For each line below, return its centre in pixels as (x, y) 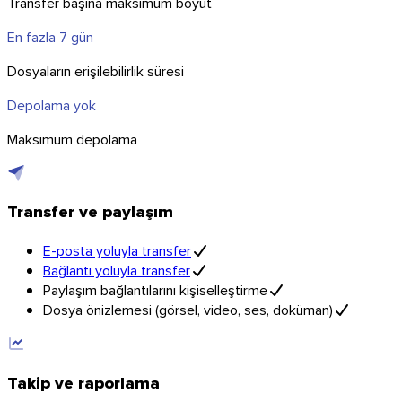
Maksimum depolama (72, 139)
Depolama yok (52, 105)
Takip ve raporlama (83, 382)
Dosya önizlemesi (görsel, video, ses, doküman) (188, 310)
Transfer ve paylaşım (90, 212)
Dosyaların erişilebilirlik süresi (96, 70)
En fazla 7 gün (50, 36)
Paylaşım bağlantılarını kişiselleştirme (155, 290)
